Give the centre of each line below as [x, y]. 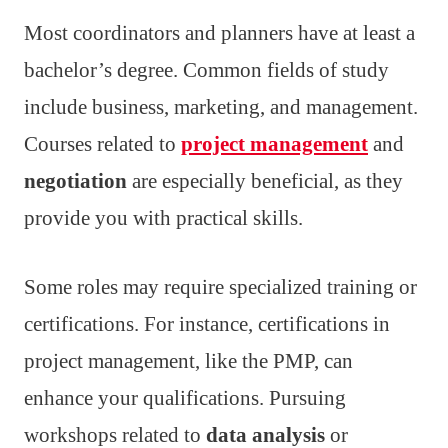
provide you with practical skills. [163, 217]
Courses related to [102, 143]
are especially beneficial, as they [265, 180]
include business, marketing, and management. [221, 106]
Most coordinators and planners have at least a [219, 32]
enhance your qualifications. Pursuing [185, 397]
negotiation [75, 180]
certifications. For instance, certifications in [207, 323]
